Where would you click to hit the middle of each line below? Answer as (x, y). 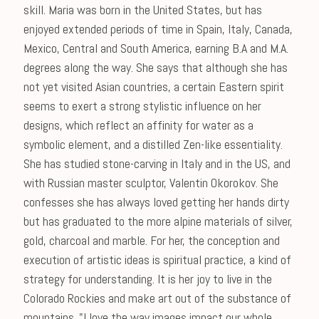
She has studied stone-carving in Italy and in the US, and (157, 163)
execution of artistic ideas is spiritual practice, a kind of (157, 260)
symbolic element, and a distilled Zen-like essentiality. (153, 144)
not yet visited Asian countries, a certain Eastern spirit (153, 87)
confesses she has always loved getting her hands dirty (156, 202)
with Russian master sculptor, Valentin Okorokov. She (151, 183)
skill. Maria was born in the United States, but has (142, 10)
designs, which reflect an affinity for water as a (138, 125)
